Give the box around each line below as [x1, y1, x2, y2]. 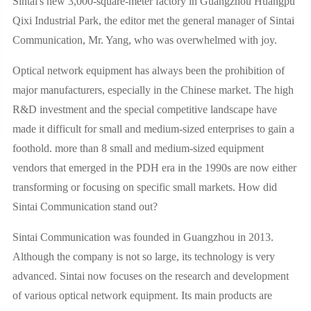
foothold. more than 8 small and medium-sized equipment [12, 142, 264, 154]
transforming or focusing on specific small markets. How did [12, 181, 277, 193]
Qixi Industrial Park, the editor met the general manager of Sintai [12, 15, 294, 26]
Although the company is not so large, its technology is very [12, 251, 275, 262]
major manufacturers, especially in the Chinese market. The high [12, 84, 294, 96]
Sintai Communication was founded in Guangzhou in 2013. [12, 231, 274, 243]
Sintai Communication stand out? [12, 201, 158, 212]
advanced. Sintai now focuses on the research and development [12, 270, 289, 282]
